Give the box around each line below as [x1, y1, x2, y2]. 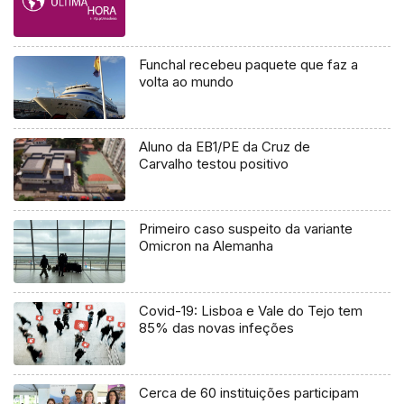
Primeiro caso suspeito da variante [139, 219, 353, 237]
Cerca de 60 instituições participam [139, 383, 360, 401]
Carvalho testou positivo [139, 155, 289, 173]
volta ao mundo [139, 73, 234, 91]
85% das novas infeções [139, 318, 295, 336]
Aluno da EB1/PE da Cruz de [139, 138, 311, 156]
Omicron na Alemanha [139, 236, 274, 254]
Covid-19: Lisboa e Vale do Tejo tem [139, 301, 363, 319]
